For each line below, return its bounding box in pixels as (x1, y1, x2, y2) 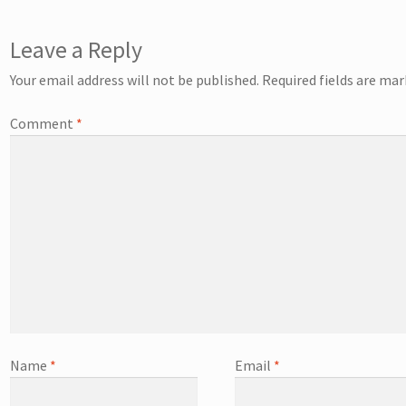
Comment (10, 113, 77, 132)
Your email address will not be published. (10, 71, 260, 90)
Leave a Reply (10, 35, 143, 65)
